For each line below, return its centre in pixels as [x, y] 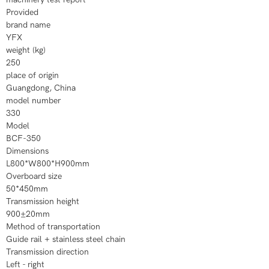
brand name [28, 25]
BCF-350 [23, 138]
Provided [22, 12]
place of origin [32, 75]
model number [33, 101]
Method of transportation [53, 227]
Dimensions [27, 151]
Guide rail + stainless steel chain [66, 239]
